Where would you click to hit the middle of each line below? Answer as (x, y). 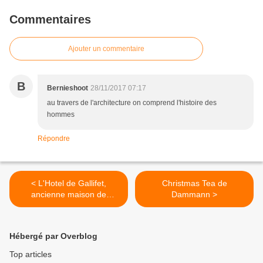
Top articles (31, 254)
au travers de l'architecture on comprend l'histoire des (132, 103)
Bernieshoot (68, 88)
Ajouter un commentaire (106, 49)
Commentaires (50, 20)
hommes (61, 115)
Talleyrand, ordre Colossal (69, 206)
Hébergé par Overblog (53, 236)
